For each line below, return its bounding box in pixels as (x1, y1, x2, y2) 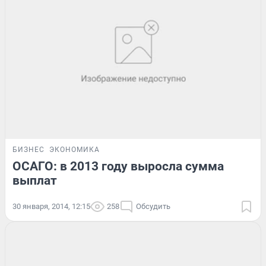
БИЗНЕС (12, 145, 45, 154)
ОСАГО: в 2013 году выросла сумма (12, 159, 224, 174)
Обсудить (136, 202, 170, 211)
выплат (12, 173, 57, 188)
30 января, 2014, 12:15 (12, 202, 90, 211)
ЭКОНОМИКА (49, 145, 100, 154)
